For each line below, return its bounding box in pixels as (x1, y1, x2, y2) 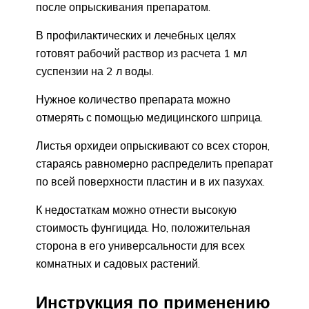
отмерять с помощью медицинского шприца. (36, 110, 263, 125)
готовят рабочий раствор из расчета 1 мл (36, 46, 247, 61)
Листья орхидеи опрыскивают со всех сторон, (36, 139, 270, 153)
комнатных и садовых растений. (36, 257, 200, 271)
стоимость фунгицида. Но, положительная (36, 221, 250, 235)
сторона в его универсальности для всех (36, 239, 245, 253)
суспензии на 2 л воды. (36, 64, 154, 79)
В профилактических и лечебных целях (36, 28, 236, 43)
